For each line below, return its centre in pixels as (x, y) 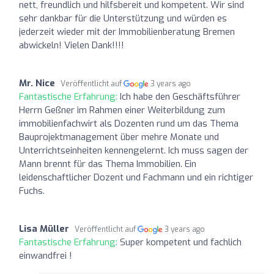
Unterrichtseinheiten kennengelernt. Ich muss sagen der (134, 150)
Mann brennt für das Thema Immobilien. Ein (108, 164)
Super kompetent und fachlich (181, 242)
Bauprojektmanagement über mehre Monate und (119, 137)
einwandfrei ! (46, 255)
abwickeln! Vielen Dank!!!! (72, 45)
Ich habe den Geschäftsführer (180, 96)
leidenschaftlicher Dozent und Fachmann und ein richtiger (136, 177)
